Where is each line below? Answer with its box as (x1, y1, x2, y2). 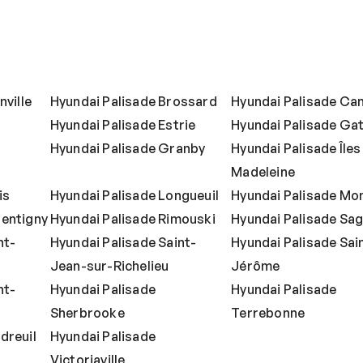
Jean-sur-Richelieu (49, 258, 169, 275)
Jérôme (231, 258, 280, 275)
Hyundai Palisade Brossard (49, 93, 217, 110)
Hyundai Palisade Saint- (49, 234, 197, 251)
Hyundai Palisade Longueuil (49, 187, 220, 204)
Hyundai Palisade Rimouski (49, 211, 216, 228)
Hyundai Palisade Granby (49, 140, 206, 157)
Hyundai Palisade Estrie (49, 117, 196, 134)
